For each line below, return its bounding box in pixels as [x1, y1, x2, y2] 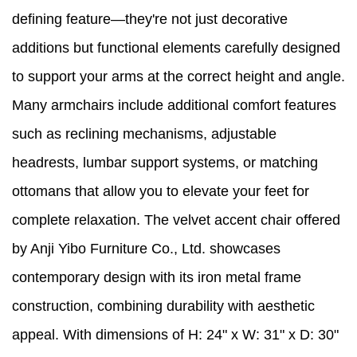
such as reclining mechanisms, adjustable [12, 126, 277, 143]
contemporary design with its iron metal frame [12, 269, 301, 286]
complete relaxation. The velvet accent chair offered [12, 212, 340, 229]
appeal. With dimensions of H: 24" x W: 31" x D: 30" [12, 327, 339, 343]
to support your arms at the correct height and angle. [12, 69, 345, 85]
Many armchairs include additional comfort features [12, 97, 336, 114]
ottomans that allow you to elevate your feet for [12, 183, 309, 200]
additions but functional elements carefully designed [12, 40, 340, 57]
